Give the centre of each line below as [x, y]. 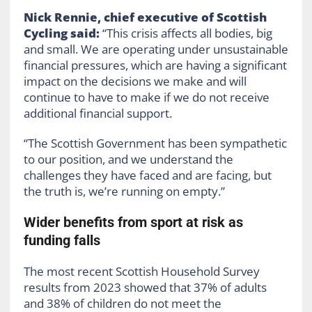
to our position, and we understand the [128, 159]
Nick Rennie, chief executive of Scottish [145, 17]
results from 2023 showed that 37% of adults [145, 288]
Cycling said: [63, 33]
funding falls [62, 241]
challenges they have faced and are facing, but [147, 175]
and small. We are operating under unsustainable [156, 49]
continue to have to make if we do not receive [146, 97]
